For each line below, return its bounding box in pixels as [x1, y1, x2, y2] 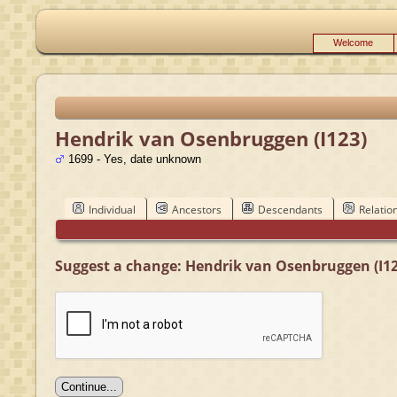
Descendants [257, 201, 323, 217]
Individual [88, 201, 136, 217]
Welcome [333, 37, 373, 48]
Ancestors [171, 201, 222, 217]
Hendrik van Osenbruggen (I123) [54, 125, 367, 152]
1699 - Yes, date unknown [64, 152, 201, 166]
